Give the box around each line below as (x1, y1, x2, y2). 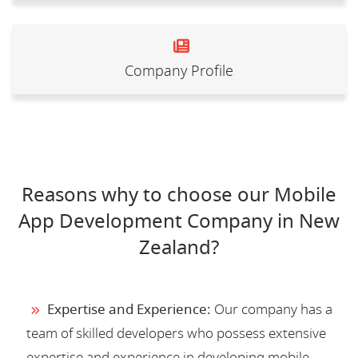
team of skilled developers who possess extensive (26, 323, 326, 344)
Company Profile (125, 60, 233, 82)
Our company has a (211, 299, 332, 320)
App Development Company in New (18, 206, 340, 236)
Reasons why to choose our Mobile (22, 180, 336, 209)
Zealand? (139, 233, 219, 262)
